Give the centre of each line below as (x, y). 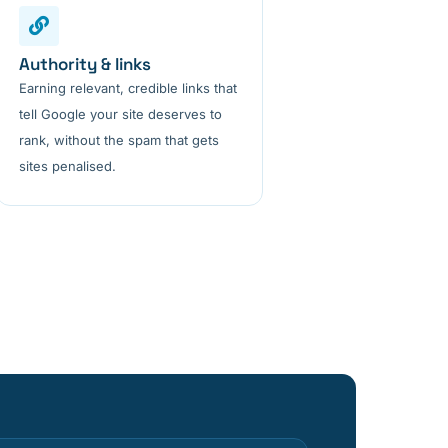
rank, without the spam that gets (119, 140)
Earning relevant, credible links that (128, 88)
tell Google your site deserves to (121, 114)
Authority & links (85, 64)
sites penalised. (68, 166)
